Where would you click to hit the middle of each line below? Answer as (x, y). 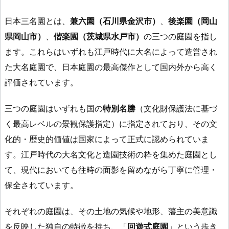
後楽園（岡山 (193, 21)
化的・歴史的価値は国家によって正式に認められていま (107, 139)
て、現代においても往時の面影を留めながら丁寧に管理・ (111, 170)
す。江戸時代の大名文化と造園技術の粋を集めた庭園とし (111, 155)
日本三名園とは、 (37, 21)
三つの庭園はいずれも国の (54, 109)
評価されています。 (41, 83)
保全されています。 (41, 185)
